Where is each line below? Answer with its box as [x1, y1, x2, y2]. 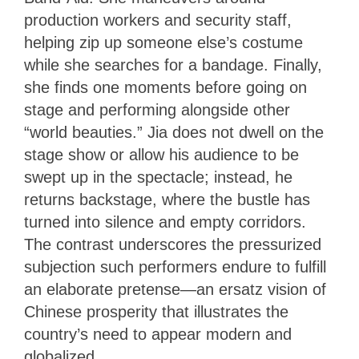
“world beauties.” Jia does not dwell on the [24, 123, 324, 142]
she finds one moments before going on [24, 79, 307, 97]
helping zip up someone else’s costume [24, 34, 303, 52]
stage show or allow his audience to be [24, 146, 299, 164]
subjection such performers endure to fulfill [24, 258, 326, 276]
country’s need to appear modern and [24, 325, 292, 344]
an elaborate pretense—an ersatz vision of [24, 280, 326, 299]
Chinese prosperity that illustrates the [24, 303, 288, 321]
